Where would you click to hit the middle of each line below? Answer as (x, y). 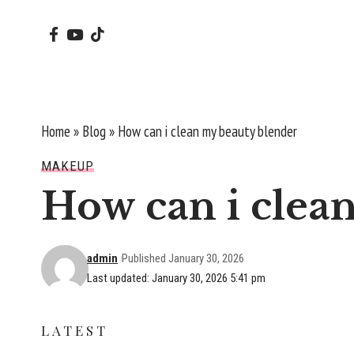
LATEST (75, 330)
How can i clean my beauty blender (207, 131)
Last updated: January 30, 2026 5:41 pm (177, 278)
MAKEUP (68, 166)
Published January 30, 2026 (183, 258)
